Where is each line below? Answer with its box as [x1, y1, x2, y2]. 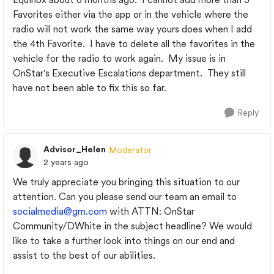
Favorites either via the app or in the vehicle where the [13, 9, 248, 20]
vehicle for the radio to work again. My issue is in [13, 53, 226, 64]
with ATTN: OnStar [107, 206, 194, 217]
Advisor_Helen [43, 144, 106, 154]
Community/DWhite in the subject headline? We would [13, 220, 252, 232]
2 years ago [43, 157, 89, 167]
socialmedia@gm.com [13, 206, 107, 217]
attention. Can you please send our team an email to [13, 191, 237, 202]
